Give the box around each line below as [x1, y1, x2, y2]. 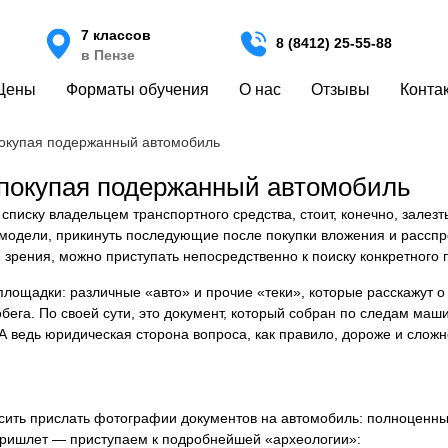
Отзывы [310, 81, 370, 98]
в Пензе [81, 47, 135, 63]
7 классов [81, 27, 151, 43]
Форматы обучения [65, 81, 209, 98]
